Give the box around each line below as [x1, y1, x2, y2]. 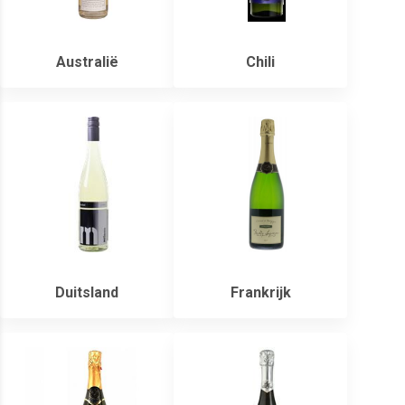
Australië [55, 53, 118, 71]
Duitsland [55, 284, 118, 302]
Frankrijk [230, 284, 291, 302]
